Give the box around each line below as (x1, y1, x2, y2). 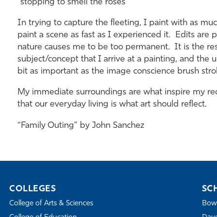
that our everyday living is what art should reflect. (17, 100, 207, 109)
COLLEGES (9, 185, 56, 194)
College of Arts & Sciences (9, 200, 94, 207)
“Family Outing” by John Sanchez (17, 121, 144, 130)
